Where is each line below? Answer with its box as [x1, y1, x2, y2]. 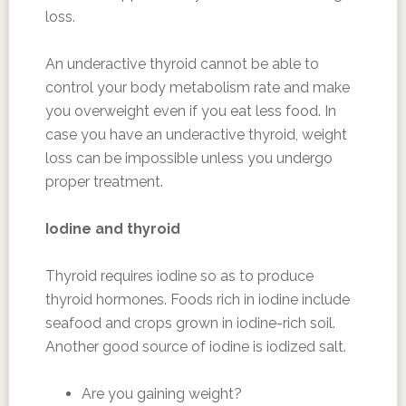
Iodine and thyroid [44, 220, 180, 237]
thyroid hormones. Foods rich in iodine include [44, 291, 350, 308]
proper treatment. [44, 173, 163, 190]
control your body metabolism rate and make [44, 79, 350, 96]
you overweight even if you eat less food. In [44, 102, 336, 120]
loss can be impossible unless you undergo [44, 150, 333, 167]
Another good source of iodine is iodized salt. [44, 338, 346, 355]
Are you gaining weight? [81, 385, 242, 402]
